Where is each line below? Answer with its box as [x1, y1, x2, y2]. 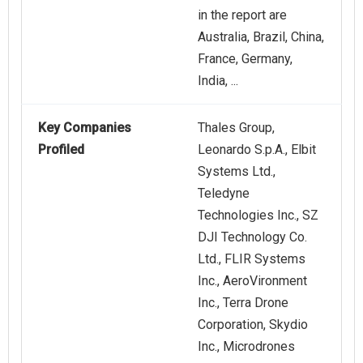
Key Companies [38, 119, 131, 135]
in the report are [198, 6, 287, 23]
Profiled [38, 141, 84, 157]
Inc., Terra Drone [198, 294, 288, 310]
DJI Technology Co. [198, 228, 307, 245]
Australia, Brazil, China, [198, 28, 324, 45]
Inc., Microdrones [198, 338, 295, 354]
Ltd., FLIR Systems [198, 250, 305, 267]
